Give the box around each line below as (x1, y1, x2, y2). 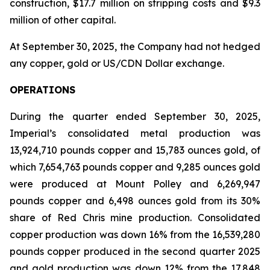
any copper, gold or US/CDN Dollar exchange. (10, 57, 224, 69)
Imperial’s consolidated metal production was (10, 127, 260, 139)
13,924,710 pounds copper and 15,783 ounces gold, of (10, 144, 260, 156)
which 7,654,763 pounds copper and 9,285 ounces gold (10, 161, 260, 173)
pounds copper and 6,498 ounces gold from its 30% (10, 195, 260, 207)
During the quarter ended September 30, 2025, (10, 110, 260, 122)
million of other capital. (10, 14, 116, 26)
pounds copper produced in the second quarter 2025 (10, 245, 260, 257)
